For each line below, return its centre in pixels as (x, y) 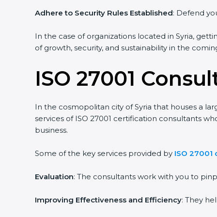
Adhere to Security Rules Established (100, 13)
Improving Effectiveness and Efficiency (105, 200)
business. (48, 130)
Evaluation (51, 177)
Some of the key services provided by (100, 153)
